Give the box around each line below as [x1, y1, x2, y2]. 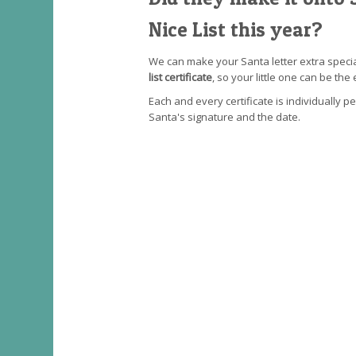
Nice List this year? [149, 17, 323, 41]
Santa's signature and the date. [149, 110, 300, 124]
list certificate [149, 70, 212, 84]
